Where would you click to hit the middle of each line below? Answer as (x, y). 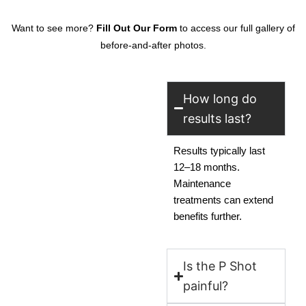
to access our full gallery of (236, 28)
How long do (220, 98)
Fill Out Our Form (136, 28)
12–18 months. (207, 167)
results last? (218, 118)
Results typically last (219, 151)
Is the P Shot (220, 266)
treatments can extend (223, 200)
